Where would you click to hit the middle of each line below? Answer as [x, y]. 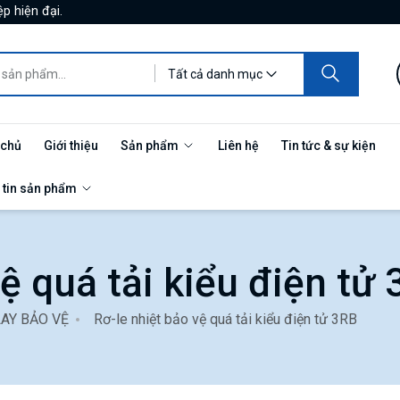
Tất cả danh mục [215, 74]
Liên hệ [238, 146]
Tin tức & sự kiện [329, 146]
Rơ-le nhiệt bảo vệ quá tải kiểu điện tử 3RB [224, 320]
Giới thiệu [71, 146]
